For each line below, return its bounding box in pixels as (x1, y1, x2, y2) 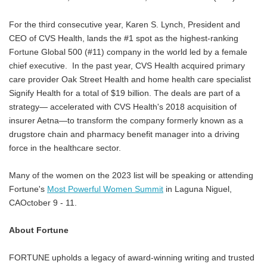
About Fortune (9, 225, 69, 235)
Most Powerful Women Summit (47, 184, 163, 194)
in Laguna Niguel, (163, 184, 232, 194)
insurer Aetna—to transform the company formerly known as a (9, 116, 243, 125)
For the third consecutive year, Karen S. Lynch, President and (9, 20, 240, 29)
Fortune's (9, 184, 47, 194)
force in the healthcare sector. (9, 143, 121, 153)
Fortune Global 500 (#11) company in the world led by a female (9, 47, 247, 57)
